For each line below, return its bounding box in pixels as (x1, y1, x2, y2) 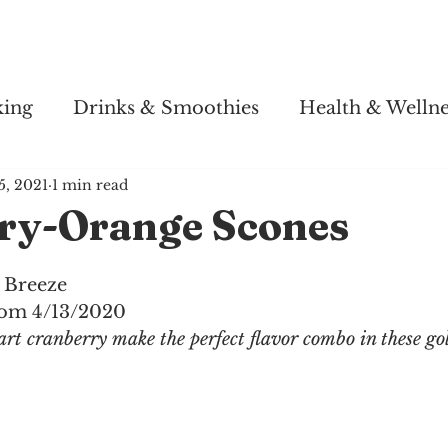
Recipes (185, 32, 240, 53)
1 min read (52, 175, 128, 194)
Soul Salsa (76, 32, 149, 53)
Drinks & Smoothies (73, 96, 259, 119)
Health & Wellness (276, 32, 407, 53)
